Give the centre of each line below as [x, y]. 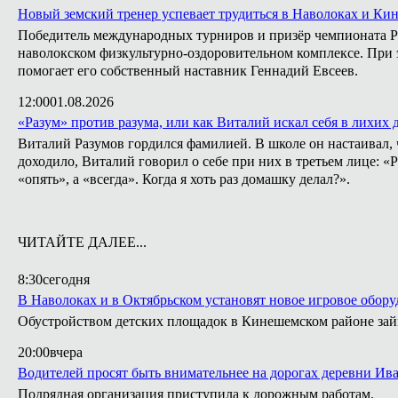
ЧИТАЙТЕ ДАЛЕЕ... [82, 242]
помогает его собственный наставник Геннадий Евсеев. [188, 71]
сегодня [66, 279]
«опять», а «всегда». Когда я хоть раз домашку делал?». [184, 179]
